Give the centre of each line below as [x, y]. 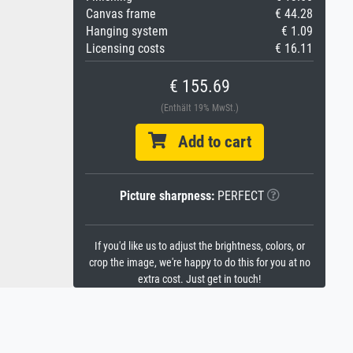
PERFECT [239, 196]
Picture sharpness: [167, 196]
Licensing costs [125, 48]
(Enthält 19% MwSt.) [199, 108]
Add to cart [208, 142]
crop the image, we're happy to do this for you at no [199, 263]
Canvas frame [121, 14]
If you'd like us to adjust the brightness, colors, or [199, 246]
